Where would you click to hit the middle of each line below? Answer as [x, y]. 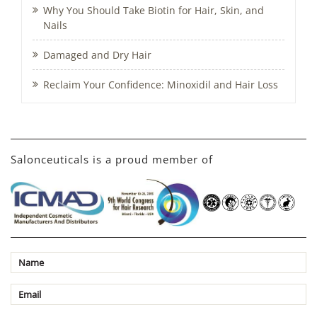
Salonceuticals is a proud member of [112, 160]
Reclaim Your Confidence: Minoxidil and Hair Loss [161, 85]
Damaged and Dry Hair [97, 55]
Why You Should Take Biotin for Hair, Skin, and [154, 11]
